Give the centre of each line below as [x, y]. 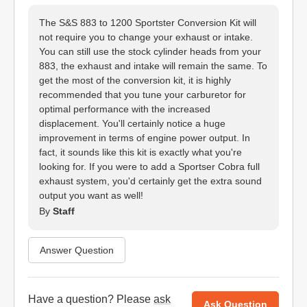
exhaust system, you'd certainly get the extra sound [150, 181]
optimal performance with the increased [125, 109]
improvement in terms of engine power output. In [145, 138]
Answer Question [77, 250]
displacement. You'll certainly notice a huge [132, 123]
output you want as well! [91, 195]
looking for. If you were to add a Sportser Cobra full [149, 167]
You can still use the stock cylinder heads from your [150, 51]
